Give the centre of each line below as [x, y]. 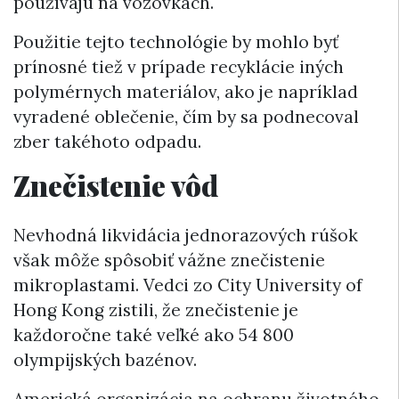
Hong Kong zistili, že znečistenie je [156, 309]
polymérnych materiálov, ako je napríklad [186, 92]
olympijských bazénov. [105, 359]
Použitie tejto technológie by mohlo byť [176, 42]
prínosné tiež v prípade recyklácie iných [179, 67]
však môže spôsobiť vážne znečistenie [169, 260]
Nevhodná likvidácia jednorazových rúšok [186, 235]
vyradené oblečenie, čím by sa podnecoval [186, 117]
